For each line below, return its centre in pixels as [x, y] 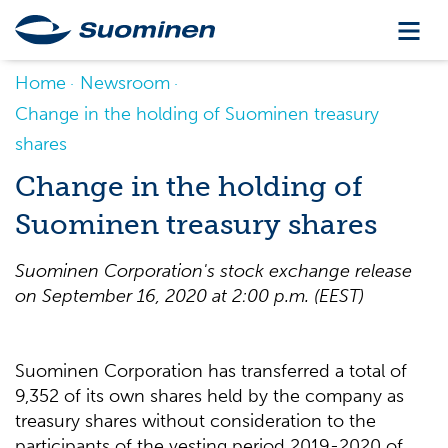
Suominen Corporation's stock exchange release [213, 271]
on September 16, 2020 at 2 [128, 296]
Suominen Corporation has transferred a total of [211, 371]
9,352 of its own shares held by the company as [209, 396]
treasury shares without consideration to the [195, 421]
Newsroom [125, 83]
